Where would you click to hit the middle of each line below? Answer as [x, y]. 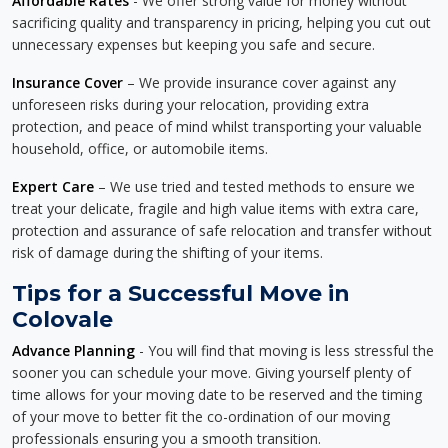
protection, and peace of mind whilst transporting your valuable [217, 126]
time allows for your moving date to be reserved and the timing [217, 394]
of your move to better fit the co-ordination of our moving [201, 416]
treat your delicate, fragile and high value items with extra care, [215, 208]
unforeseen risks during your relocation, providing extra [190, 104]
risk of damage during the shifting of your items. [167, 252]
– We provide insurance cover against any [259, 82]
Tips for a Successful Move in [181, 293]
